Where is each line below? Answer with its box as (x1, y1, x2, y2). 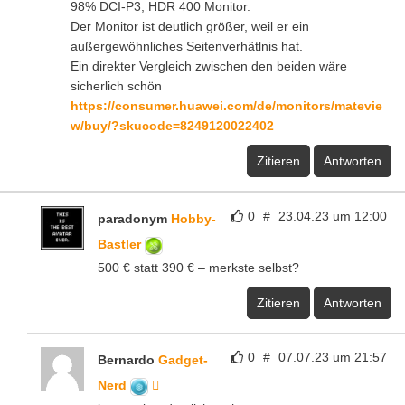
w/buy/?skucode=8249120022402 (71, 118, 274, 134)
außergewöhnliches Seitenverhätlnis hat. (71, 39, 303, 54)
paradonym (98, 212, 171, 227)
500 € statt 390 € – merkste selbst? (98, 260, 299, 276)
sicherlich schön (71, 79, 162, 94)
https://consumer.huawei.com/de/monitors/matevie (71, 99, 382, 114)
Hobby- (171, 212, 216, 227)
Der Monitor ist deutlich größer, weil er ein (71, 19, 309, 34)
